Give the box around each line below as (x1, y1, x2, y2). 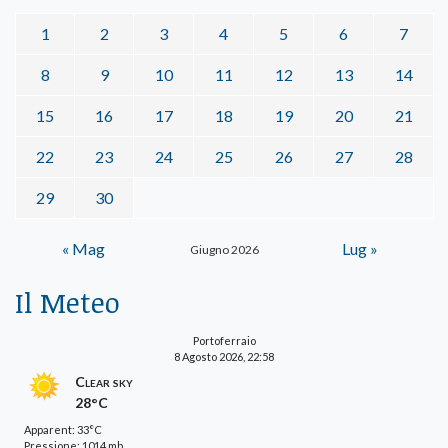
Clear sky (75, 372, 133, 390)
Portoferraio (192, 333, 256, 347)
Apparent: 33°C (24, 422, 102, 436)
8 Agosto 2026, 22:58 (174, 349, 274, 363)
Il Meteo (15, 282, 120, 321)
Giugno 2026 (189, 241, 259, 257)
